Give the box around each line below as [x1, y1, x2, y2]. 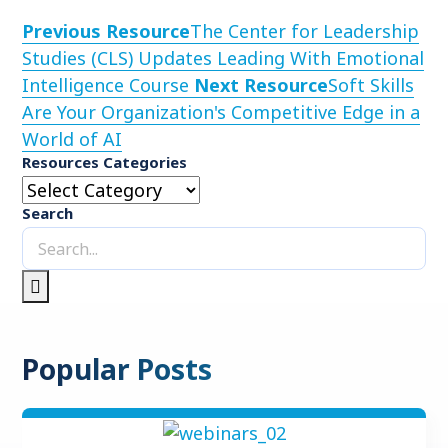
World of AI [22, 127, 122, 151]
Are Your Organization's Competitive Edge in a [22, 100, 420, 124]
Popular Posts [22, 350, 212, 388]
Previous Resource [22, 19, 190, 43]
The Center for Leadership [190, 19, 419, 43]
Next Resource [194, 73, 328, 97]
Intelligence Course [22, 73, 189, 97]
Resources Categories [22, 152, 187, 172]
